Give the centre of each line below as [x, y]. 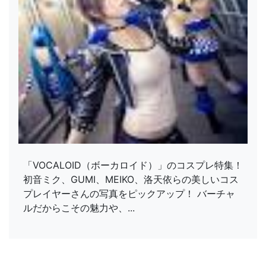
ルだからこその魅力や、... [79, 208]
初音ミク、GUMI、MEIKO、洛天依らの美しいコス [131, 179]
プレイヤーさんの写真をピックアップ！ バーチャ [129, 194]
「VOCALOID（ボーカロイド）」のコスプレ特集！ [133, 165]
